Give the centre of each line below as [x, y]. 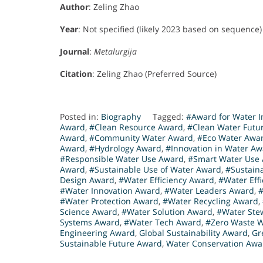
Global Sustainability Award [193, 233]
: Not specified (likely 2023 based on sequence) [170, 29]
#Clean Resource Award [136, 127]
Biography [121, 117]
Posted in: [80, 117]
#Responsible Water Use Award [122, 159]
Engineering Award [97, 233]
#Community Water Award [141, 138]
